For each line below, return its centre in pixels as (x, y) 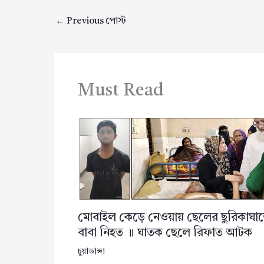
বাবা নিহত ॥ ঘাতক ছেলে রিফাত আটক (165, 234)
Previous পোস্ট (95, 21)
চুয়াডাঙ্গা (91, 252)
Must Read (121, 91)
